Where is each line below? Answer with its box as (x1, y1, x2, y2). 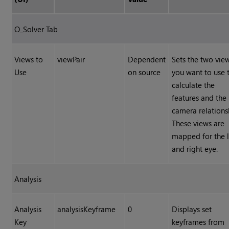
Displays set (172, 204, 212, 215)
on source (128, 67, 161, 78)
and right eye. (172, 144, 218, 154)
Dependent (128, 54, 166, 65)
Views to (14, 54, 43, 65)
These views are (172, 118, 225, 129)
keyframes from (172, 217, 225, 227)
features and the (172, 93, 227, 103)
